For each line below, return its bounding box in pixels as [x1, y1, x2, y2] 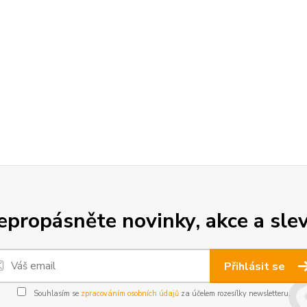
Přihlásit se [224, 259, 288, 274]
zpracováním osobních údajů [80, 288, 179, 299]
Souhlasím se [31, 288, 81, 299]
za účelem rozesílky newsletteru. [178, 288, 291, 299]
